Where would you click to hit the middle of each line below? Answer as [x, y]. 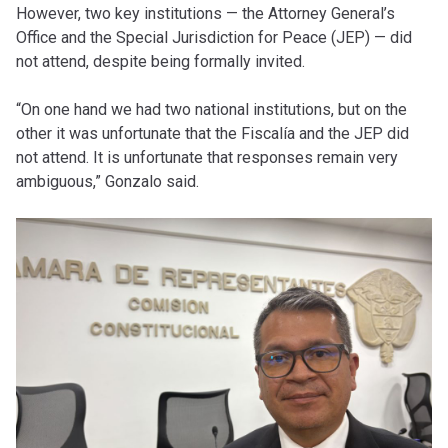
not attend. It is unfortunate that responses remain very [207, 157]
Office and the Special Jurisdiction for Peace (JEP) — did [214, 37]
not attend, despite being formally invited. [160, 61]
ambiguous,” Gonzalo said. [107, 181]
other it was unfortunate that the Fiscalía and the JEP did [212, 133]
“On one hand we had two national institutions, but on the [211, 109]
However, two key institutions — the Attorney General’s [205, 13]
